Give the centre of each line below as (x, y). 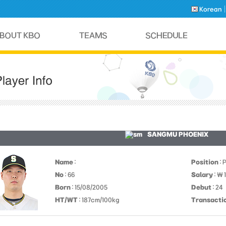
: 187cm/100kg (99, 200)
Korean (211, 9)
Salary (202, 175)
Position (205, 162)
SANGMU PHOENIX (178, 134)
